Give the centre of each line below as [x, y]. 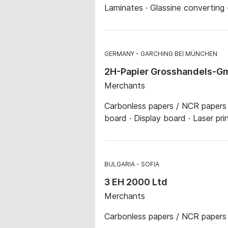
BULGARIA [120, 164]
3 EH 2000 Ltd [136, 182]
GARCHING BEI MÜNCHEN [179, 54]
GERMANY [119, 54]
